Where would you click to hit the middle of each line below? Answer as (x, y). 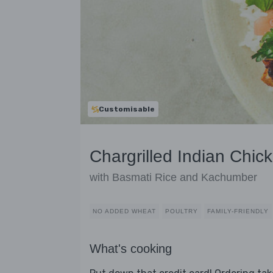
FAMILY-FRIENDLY (238, 211)
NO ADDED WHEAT (124, 211)
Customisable (127, 109)
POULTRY (182, 211)
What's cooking (131, 249)
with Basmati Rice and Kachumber (173, 178)
